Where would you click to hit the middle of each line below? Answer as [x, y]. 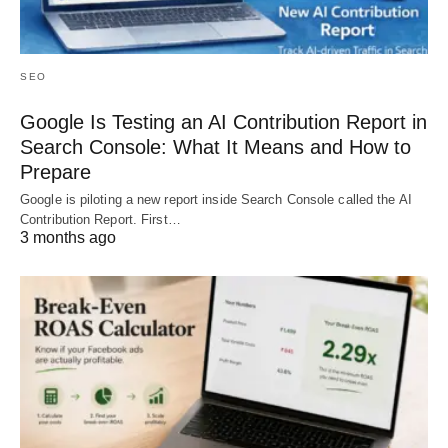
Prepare [55, 172]
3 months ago [68, 238]
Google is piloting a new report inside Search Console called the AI [216, 200]
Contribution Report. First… [100, 220]
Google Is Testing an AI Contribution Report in [223, 122]
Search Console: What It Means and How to [215, 147]
